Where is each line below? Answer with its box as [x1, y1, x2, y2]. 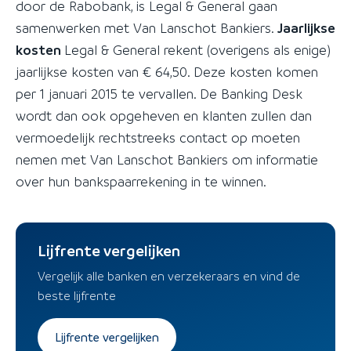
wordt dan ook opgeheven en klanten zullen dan [16, 107, 312, 124]
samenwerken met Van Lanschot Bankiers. [16, 20, 277, 36]
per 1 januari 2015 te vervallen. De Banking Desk [16, 85, 302, 102]
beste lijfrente [38, 288, 116, 304]
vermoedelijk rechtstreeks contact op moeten [16, 129, 300, 146]
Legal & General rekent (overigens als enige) [64, 42, 331, 58]
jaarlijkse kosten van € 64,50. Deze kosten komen [16, 63, 318, 80]
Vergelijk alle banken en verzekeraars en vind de [38, 268, 300, 284]
